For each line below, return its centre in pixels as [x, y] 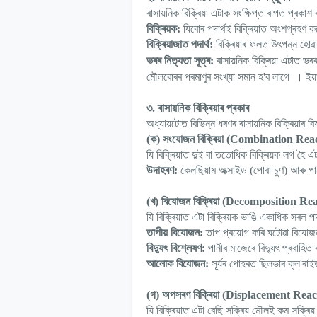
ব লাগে [277, 77]
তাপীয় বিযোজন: [175, 233]
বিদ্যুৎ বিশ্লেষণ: [176, 248]
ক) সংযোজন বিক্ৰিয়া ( [190, 139]
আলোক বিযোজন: [178, 264]
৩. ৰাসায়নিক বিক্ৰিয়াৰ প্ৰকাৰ [198, 108]
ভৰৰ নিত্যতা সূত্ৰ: [180, 61]
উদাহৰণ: [162, 171]
